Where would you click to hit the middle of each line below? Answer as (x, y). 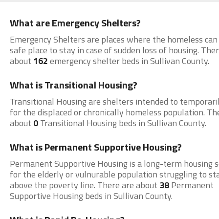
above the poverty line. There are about (84, 185)
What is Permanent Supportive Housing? (96, 147)
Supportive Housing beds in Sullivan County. (91, 196)
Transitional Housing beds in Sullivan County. (122, 123)
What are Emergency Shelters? (75, 23)
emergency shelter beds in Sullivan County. (128, 61)
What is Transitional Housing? (73, 85)
